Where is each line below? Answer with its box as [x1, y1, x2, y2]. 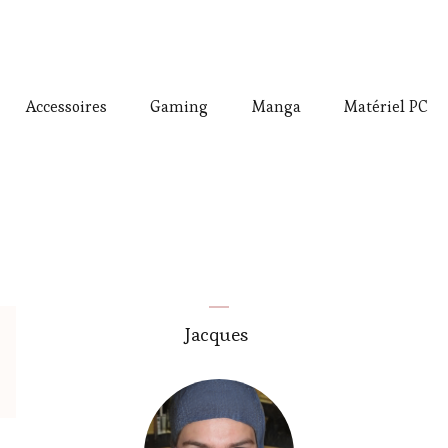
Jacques [184, 322, 253, 347]
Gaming [150, 96, 209, 118]
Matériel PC [344, 96, 428, 118]
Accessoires [25, 96, 107, 118]
